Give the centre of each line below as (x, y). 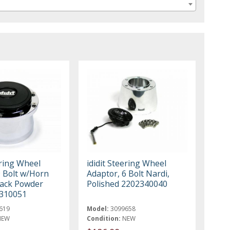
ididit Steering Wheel (127, 164)
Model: (98, 209)
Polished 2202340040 (127, 184)
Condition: (104, 219)
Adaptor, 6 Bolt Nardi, (128, 174)
